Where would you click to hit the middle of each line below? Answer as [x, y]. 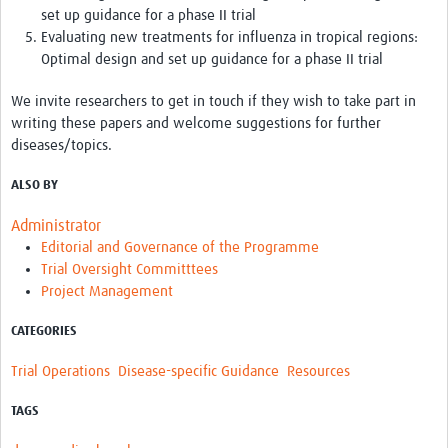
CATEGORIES [44, 332]
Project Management [107, 292]
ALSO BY [34, 186]
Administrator [56, 226]
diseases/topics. [61, 146]
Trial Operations [60, 372]
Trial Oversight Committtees [129, 270]
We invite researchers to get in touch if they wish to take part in [213, 102]
